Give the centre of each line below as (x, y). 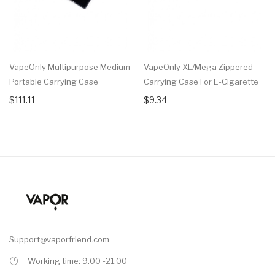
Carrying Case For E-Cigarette (201, 82)
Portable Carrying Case (54, 82)
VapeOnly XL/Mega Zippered (198, 67)
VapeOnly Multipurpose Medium (70, 67)
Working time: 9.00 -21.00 (77, 261)
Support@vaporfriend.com (59, 240)
